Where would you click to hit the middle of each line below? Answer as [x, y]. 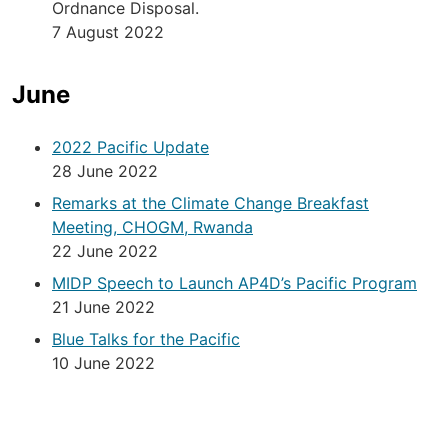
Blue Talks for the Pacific [146, 339]
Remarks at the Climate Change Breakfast [210, 203]
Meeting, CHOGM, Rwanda [152, 227]
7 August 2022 [108, 32]
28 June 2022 [105, 171]
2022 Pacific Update [130, 147]
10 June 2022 [103, 363]
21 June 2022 [103, 307]
